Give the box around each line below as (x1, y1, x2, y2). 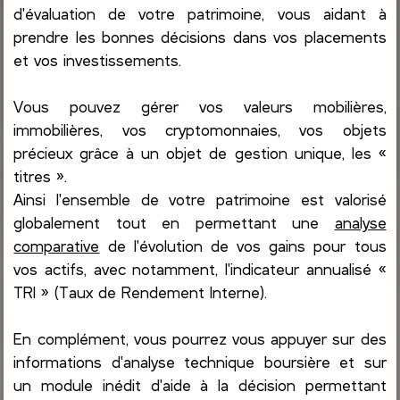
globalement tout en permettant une (13, 212, 335, 232)
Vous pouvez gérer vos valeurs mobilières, (13, 96, 387, 116)
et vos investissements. (13, 49, 182, 70)
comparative (13, 235, 100, 255)
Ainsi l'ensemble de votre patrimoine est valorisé (13, 188, 387, 209)
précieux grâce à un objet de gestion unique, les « (13, 142, 387, 162)
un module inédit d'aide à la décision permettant (13, 374, 387, 395)
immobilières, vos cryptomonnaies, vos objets (13, 119, 387, 139)
